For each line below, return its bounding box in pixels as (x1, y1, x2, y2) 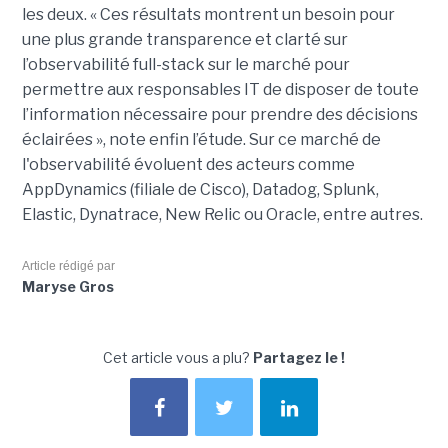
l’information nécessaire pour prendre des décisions (21, 105, 418, 125)
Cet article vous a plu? (103, 349, 253, 367)
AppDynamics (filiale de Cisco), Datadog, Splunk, (21, 180, 379, 200)
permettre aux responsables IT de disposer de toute (21, 80, 419, 100)
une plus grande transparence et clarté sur (21, 30, 348, 50)
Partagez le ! (253, 349, 345, 367)
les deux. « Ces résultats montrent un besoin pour (21, 5, 395, 25)
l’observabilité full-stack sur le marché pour (21, 55, 350, 75)
